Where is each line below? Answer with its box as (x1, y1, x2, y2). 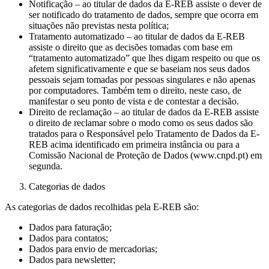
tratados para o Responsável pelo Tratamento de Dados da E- (29, 128, 259, 139)
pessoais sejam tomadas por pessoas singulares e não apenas (29, 74, 255, 85)
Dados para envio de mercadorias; (29, 243, 157, 254)
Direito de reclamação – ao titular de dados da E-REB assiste (29, 106, 259, 117)
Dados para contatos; (29, 232, 108, 243)
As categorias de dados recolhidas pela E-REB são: (5, 201, 199, 212)
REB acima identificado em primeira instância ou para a (29, 139, 240, 150)
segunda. (29, 160, 62, 171)
